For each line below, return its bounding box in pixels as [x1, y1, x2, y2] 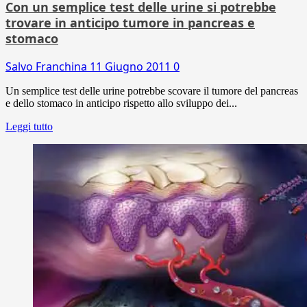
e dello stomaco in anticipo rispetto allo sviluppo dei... [5, 97, 237, 109]
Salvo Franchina [5, 58, 90, 74]
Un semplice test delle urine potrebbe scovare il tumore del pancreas [5, 84, 298, 97]
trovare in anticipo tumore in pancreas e [5, 14, 255, 31]
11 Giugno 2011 [90, 58, 173, 74]
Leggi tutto [5, 120, 53, 132]
